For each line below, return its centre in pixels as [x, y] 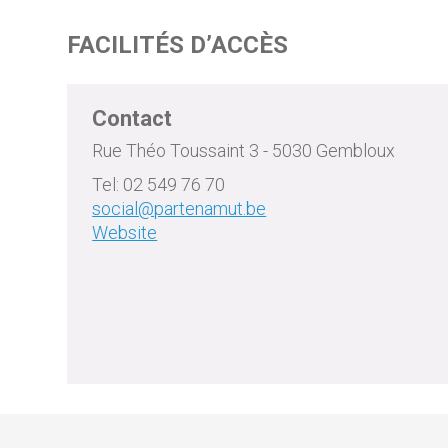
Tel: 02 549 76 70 [159, 184]
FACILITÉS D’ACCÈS [178, 45]
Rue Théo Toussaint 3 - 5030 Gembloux [244, 150]
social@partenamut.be [179, 208]
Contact [132, 118]
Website [125, 232]
